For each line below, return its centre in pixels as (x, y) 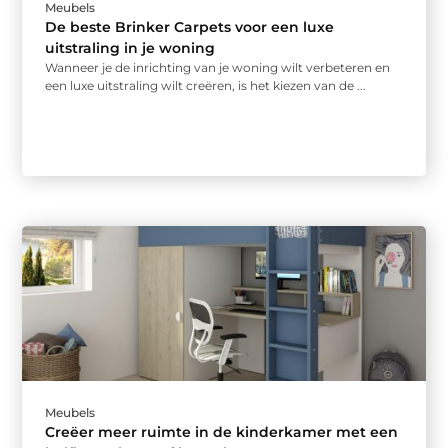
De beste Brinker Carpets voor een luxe (190, 27)
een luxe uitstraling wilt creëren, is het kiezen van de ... (206, 86)
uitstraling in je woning (130, 48)
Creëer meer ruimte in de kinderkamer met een (222, 432)
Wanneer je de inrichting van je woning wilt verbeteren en (218, 68)
